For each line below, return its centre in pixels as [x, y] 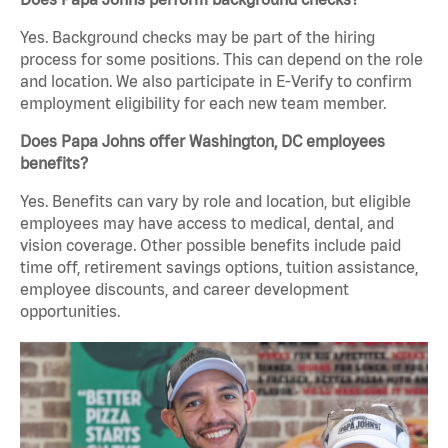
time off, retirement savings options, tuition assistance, [219, 267]
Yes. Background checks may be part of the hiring [197, 37]
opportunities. [70, 311]
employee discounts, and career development [184, 289]
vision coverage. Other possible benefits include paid [210, 245]
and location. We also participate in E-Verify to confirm [216, 81]
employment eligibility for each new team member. [203, 103]
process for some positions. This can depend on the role [221, 59]
